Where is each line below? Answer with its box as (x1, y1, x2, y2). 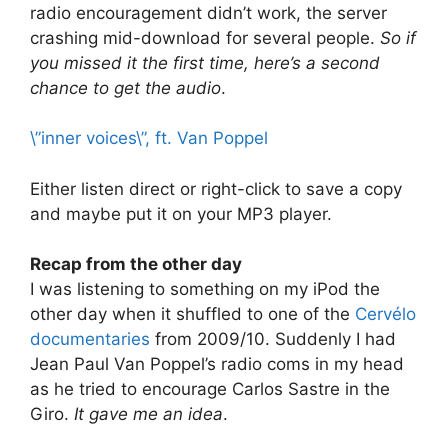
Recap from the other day (30, 254, 242, 274)
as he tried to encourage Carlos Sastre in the (30, 379, 390, 399)
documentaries (30, 329, 150, 349)
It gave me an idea (74, 404, 223, 424)
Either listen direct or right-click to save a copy (30, 178, 402, 199)
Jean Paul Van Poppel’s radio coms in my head (30, 354, 404, 374)
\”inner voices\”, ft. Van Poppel (30, 128, 268, 148)
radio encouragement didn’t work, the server (30, 2, 387, 23)
